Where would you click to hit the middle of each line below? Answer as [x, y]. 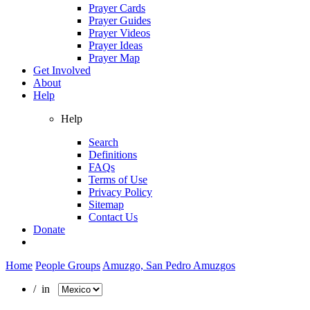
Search [103, 142]
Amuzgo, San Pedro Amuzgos [169, 265]
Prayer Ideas [116, 45]
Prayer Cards [117, 8]
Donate [49, 229]
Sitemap [106, 204]
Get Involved [62, 70]
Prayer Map [114, 57]
